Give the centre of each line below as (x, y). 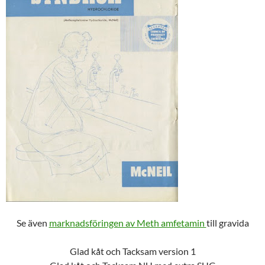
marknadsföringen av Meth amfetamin (127, 222)
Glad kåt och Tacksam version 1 (132, 251)
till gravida (227, 222)
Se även (33, 222)
